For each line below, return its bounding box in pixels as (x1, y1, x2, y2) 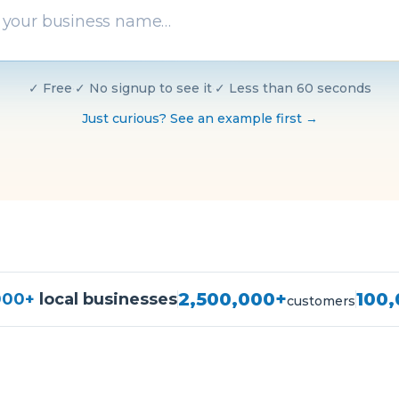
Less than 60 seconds (228, 80, 371, 96)
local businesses (34, 289, 177, 309)
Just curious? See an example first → (81, 110, 318, 126)
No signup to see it (88, 80, 212, 96)
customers (286, 293, 355, 309)
